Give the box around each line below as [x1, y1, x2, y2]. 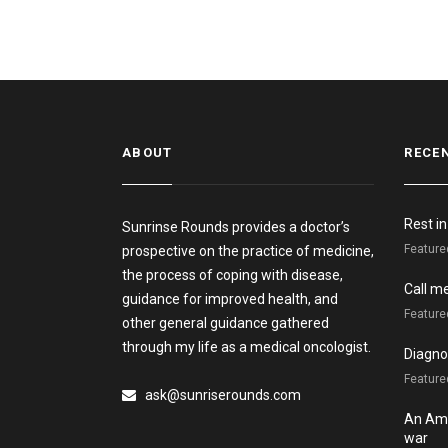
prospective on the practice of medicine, [121, 243, 374, 259]
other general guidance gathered [121, 315, 329, 331]
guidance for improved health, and [121, 291, 338, 307]
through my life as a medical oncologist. [121, 339, 371, 355]
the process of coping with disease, [121, 267, 343, 283]
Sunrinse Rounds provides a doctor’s [121, 219, 350, 235]
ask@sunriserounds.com [135, 387, 301, 403]
